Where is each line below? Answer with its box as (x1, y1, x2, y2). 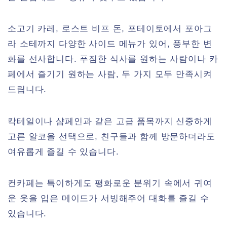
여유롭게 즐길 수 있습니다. (8, 146, 119, 157)
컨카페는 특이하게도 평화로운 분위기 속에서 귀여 (8, 178, 212, 188)
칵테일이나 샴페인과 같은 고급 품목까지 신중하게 (8, 116, 212, 126)
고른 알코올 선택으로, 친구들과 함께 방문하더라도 (8, 131, 215, 141)
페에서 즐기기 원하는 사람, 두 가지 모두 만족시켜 (8, 69, 212, 80)
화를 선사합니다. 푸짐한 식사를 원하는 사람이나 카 (8, 54, 218, 64)
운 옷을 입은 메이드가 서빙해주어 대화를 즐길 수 (8, 194, 209, 204)
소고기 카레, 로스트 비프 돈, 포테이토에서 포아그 (8, 24, 212, 34)
